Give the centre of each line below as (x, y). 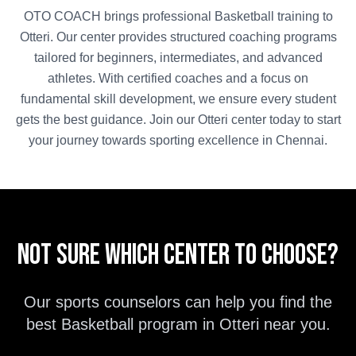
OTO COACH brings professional (119, 16)
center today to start (284, 120)
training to (303, 16)
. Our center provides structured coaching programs (193, 37)
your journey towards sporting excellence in (151, 140)
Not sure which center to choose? (178, 255)
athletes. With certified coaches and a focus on (178, 78)
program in (178, 324)
